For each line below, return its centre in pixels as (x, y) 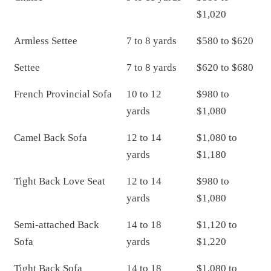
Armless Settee (46, 41)
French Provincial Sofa (63, 94)
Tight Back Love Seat (60, 181)
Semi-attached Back (57, 225)
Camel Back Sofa (51, 138)
